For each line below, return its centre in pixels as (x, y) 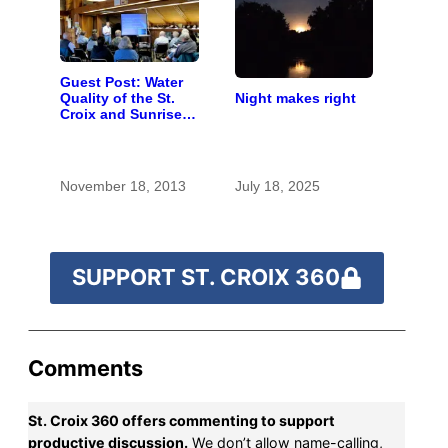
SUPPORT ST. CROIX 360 (205, 277)
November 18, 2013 (123, 185)
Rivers (81, 130)
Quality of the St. (117, 98)
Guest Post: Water (121, 82)
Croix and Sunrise (121, 114)
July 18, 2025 (277, 185)
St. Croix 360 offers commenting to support (181, 421)
